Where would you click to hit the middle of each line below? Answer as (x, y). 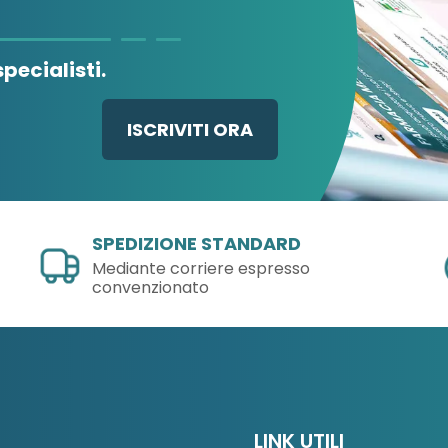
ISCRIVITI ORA (189, 129)
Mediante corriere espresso (201, 269)
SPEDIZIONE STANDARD (197, 244)
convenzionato (151, 288)
